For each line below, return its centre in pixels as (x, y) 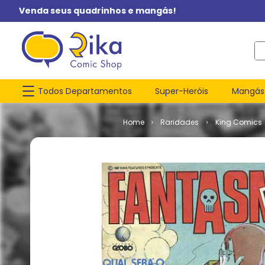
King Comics (239, 122)
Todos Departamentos (85, 91)
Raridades (180, 122)
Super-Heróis (182, 91)
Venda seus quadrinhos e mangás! (98, 11)
